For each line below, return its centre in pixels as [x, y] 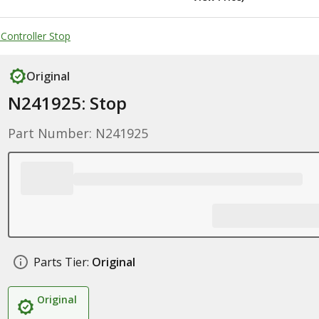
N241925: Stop [67, 103]
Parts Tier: [61, 262]
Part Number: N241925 [78, 133]
